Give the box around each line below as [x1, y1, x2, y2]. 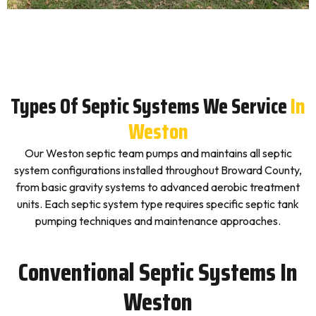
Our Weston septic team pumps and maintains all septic [24, 146, 292, 160]
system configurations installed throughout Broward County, [14, 163, 302, 177]
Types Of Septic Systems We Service [11, 90, 287, 123]
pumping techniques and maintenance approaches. [35, 214, 281, 228]
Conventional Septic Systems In [18, 253, 298, 291]
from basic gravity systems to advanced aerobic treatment [16, 180, 300, 194]
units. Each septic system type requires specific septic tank [17, 197, 299, 211]
